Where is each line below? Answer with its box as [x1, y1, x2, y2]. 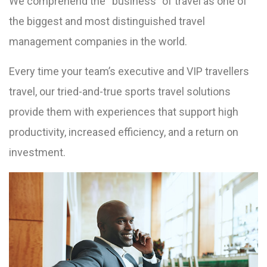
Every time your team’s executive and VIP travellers [9, 64, 249, 77]
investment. [9, 145, 66, 159]
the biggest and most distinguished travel [9, 14, 205, 27]
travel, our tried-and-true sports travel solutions [9, 85, 231, 98]
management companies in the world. [9, 35, 187, 48]
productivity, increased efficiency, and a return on [9, 125, 238, 138]
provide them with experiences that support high [9, 105, 238, 118]
